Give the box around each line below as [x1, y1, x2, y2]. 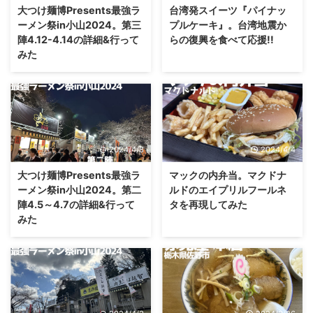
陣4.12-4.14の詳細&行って [17, 34, 139, 46]
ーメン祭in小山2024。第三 [17, 19, 141, 31]
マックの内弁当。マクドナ [169, 168, 286, 181]
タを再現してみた [169, 198, 247, 210]
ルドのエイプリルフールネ [169, 183, 286, 196]
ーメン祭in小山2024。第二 [17, 183, 141, 196]
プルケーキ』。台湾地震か [169, 19, 286, 31]
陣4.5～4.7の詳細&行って [17, 198, 135, 210]
